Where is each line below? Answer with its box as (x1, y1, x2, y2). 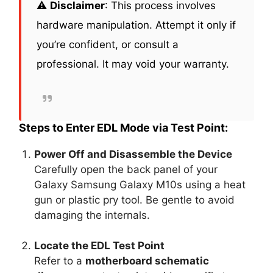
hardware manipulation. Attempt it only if (37, 18, 236, 31)
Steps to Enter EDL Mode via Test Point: (19, 121, 229, 134)
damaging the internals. (34, 208, 151, 221)
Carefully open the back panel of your (34, 163, 218, 175)
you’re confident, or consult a (37, 38, 179, 51)
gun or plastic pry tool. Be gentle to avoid (34, 193, 235, 206)
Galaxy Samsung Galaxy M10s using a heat (34, 178, 246, 191)
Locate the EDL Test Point (34, 239, 165, 252)
